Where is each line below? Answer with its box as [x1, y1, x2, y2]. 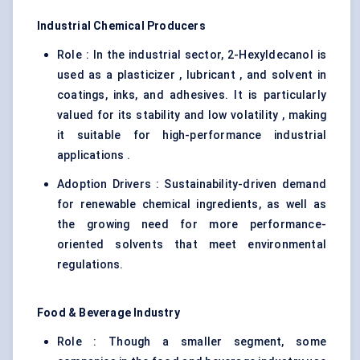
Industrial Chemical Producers [37, 19, 206, 33]
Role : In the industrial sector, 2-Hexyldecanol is [57, 48, 326, 62]
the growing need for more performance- [57, 218, 326, 231]
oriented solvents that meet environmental [57, 238, 326, 252]
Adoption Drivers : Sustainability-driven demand [57, 178, 326, 191]
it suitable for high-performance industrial [57, 129, 326, 142]
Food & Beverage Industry [37, 306, 180, 320]
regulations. [57, 258, 124, 272]
